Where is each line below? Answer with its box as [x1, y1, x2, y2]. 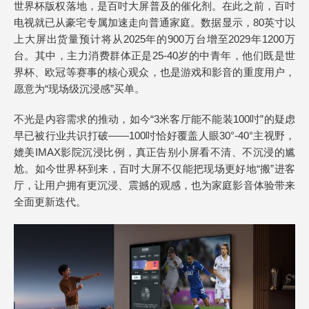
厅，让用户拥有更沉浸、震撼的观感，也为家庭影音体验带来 [14, 179, 295, 191]
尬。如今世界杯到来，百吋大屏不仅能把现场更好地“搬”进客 [14, 163, 295, 175]
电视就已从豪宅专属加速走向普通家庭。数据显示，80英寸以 [14, 17, 295, 28]
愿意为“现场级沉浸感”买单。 [14, 83, 145, 94]
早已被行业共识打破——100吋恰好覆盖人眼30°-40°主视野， [14, 130, 295, 141]
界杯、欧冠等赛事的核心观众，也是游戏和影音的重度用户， [14, 66, 295, 78]
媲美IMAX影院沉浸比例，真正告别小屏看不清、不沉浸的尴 [14, 146, 295, 158]
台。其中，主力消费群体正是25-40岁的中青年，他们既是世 [14, 50, 295, 61]
